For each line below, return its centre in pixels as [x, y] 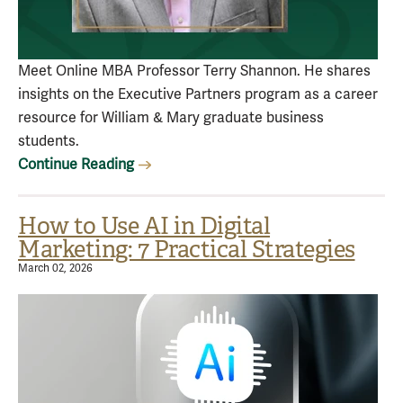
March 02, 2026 [55, 269]
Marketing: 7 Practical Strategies [187, 250]
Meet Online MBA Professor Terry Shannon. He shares [194, 71]
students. [49, 141]
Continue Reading [76, 165]
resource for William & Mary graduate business [171, 118]
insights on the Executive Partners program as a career [198, 94]
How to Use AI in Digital [144, 226]
